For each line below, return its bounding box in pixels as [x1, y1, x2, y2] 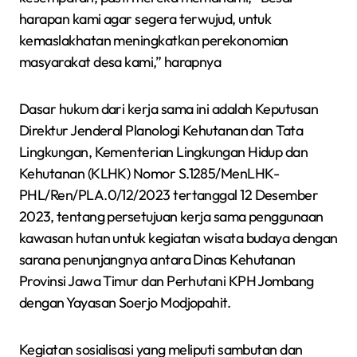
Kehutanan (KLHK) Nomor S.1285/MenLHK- [19, 164, 280, 182]
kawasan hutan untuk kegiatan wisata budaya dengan [19, 229, 338, 247]
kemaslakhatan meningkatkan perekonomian [19, 31, 288, 49]
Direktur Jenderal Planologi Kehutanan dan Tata [19, 121, 304, 139]
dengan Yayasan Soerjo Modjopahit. [19, 293, 231, 312]
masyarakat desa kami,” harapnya [19, 53, 222, 71]
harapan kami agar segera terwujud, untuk [19, 10, 272, 28]
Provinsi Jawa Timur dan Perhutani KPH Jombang [19, 272, 314, 290]
